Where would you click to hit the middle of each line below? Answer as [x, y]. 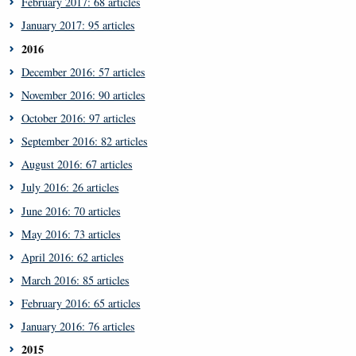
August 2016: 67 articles [77, 164]
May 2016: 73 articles [71, 234]
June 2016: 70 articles [71, 211]
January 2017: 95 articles [78, 25]
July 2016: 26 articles [70, 188]
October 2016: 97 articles [78, 118]
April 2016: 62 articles [72, 257]
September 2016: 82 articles [84, 141]
